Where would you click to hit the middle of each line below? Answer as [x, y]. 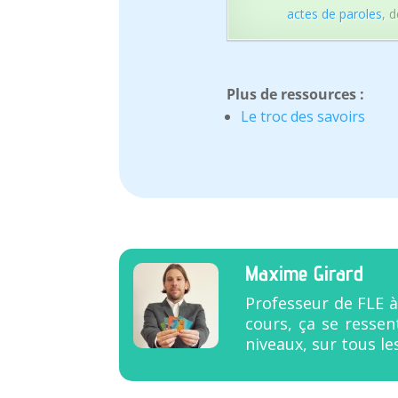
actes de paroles [335, 13]
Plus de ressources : [296, 94]
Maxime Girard [305, 274]
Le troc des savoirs [303, 116]
